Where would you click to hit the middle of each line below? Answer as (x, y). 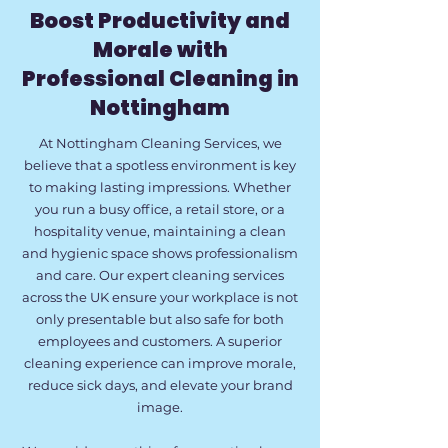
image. (160, 407)
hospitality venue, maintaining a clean (160, 231)
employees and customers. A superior (160, 341)
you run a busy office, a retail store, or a (160, 209)
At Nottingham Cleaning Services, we (160, 143)
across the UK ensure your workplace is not (160, 297)
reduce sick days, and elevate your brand (160, 385)
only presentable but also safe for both (160, 319)
